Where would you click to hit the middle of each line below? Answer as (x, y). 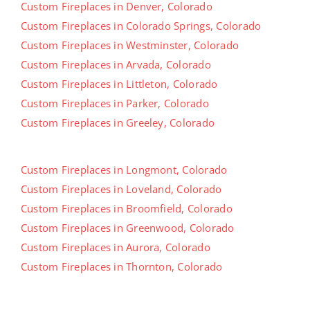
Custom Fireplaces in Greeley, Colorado (118, 122)
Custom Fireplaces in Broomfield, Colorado (127, 208)
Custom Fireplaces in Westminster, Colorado (130, 45)
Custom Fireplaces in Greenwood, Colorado (128, 227)
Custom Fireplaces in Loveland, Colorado (121, 189)
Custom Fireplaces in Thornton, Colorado (122, 266)
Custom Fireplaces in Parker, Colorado (115, 103)
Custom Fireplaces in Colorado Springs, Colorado (141, 25)
